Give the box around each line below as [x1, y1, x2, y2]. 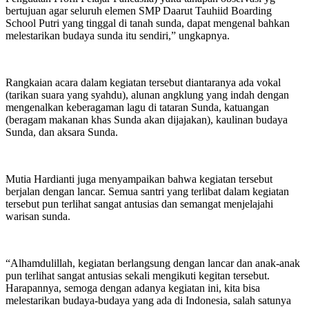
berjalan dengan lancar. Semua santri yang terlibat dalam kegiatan [6, 186, 289, 198]
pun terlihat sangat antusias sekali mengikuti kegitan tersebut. [6, 270, 270, 282]
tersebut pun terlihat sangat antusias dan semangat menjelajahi [6, 198, 273, 210]
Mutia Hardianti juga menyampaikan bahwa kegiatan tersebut [6, 173, 272, 186]
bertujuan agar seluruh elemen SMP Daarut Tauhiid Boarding [6, 5, 272, 17]
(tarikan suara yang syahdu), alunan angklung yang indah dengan [6, 89, 289, 101]
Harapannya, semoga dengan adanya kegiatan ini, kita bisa [6, 282, 260, 295]
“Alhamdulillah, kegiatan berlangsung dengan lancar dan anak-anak [6, 257, 300, 270]
